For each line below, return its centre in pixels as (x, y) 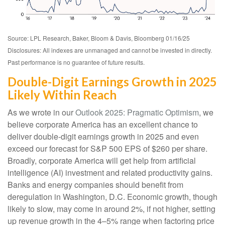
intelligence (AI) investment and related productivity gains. (110, 173)
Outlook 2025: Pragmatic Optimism (137, 113)
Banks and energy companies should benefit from (95, 185)
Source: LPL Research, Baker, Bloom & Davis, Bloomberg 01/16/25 (99, 38)
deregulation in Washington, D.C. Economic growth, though (113, 197)
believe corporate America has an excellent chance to (103, 125)
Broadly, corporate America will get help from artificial (102, 161)
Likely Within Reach (62, 95)
